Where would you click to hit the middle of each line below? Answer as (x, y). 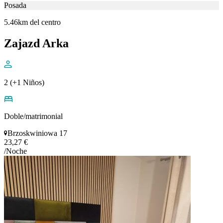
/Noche (15, 151)
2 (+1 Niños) (24, 82)
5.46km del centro (32, 22)
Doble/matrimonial (33, 116)
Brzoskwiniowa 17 (37, 133)
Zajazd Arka (36, 43)
